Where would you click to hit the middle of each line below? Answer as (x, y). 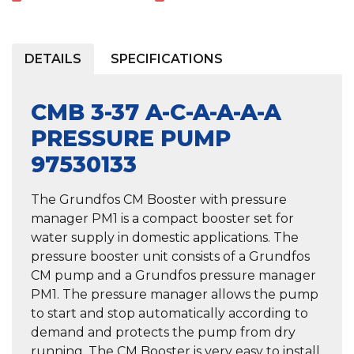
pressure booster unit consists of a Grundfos (170, 257)
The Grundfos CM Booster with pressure (159, 200)
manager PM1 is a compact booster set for (162, 219)
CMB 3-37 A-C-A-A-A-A (156, 113)
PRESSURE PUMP (131, 139)
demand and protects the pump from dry (163, 333)
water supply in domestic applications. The (165, 238)
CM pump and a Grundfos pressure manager (173, 276)
